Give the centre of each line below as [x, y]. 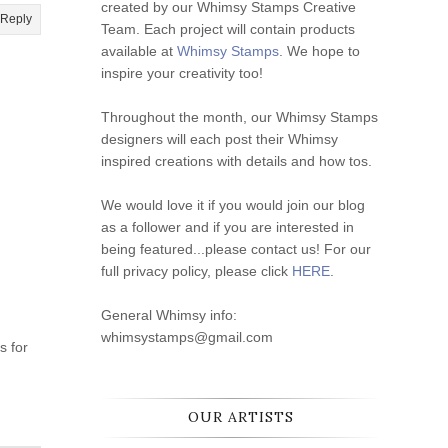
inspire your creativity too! [182, 73]
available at [139, 51]
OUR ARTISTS [241, 417]
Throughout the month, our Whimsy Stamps [239, 117]
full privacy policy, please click [196, 271]
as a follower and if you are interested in [227, 227]
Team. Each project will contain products [228, 29]
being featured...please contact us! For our [236, 249]
